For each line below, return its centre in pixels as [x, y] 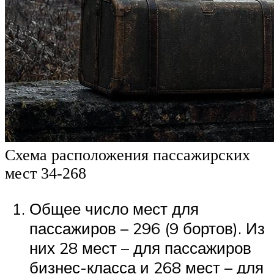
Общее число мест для [114, 208]
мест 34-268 [46, 174]
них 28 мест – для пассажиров [140, 247]
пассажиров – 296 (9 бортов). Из [147, 228]
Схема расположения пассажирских [128, 155]
